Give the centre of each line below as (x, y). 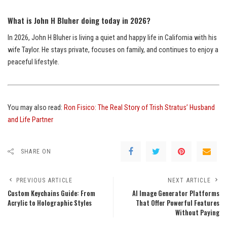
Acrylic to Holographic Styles (50, 203)
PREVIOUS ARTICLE (45, 180)
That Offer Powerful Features (178, 203)
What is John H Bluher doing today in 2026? (79, 20)
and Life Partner (30, 120)
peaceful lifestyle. (33, 62)
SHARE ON (36, 151)
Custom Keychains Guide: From (51, 193)
